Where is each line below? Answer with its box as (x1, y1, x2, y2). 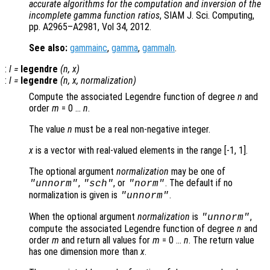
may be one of (169, 166, 225, 178)
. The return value (189, 234, 254, 246)
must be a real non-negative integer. (72, 124, 210, 136)
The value (29, 124, 67, 136)
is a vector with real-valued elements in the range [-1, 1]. (33, 145, 248, 157)
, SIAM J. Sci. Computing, (160, 10, 254, 22)
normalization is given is (29, 189, 120, 201)
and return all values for (59, 234, 152, 246)
